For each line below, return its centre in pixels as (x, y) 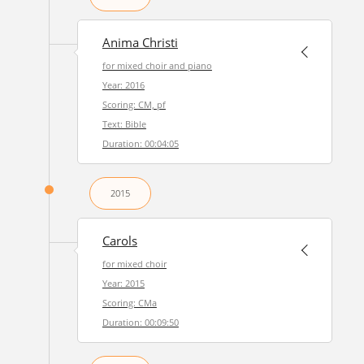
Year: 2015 (123, 283)
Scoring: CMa (129, 303)
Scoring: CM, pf (134, 104)
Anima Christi (140, 43)
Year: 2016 (123, 85)
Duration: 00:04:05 (140, 143)
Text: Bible (124, 124)
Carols (119, 241)
